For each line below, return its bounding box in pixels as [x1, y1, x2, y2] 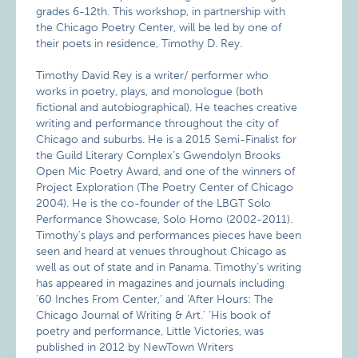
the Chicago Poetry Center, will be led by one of [36, 21, 282, 34]
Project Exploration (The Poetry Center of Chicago [36, 181, 294, 194]
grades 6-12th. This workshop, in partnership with [36, 5, 286, 18]
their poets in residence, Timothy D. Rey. [36, 37, 243, 50]
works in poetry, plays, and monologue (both [36, 85, 264, 98]
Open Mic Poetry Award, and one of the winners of [36, 165, 296, 178]
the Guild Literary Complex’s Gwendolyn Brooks [36, 149, 281, 162]
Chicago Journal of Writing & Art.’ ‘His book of [36, 308, 271, 322]
